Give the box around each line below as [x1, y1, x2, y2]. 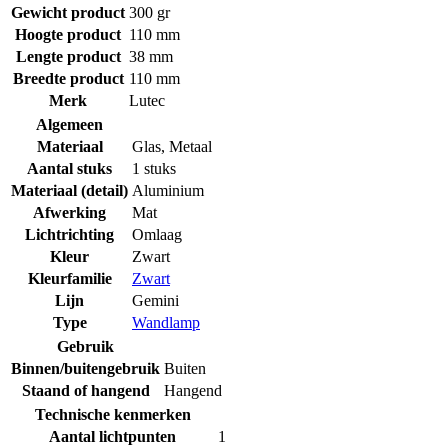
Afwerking [33, 203, 106, 221]
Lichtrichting [25, 225, 114, 243]
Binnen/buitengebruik [11, 359, 160, 377]
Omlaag [132, 225, 182, 243]
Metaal [169, 137, 212, 155]
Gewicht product [11, 3, 125, 21]
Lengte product [15, 47, 121, 65]
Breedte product [12, 69, 124, 87]
